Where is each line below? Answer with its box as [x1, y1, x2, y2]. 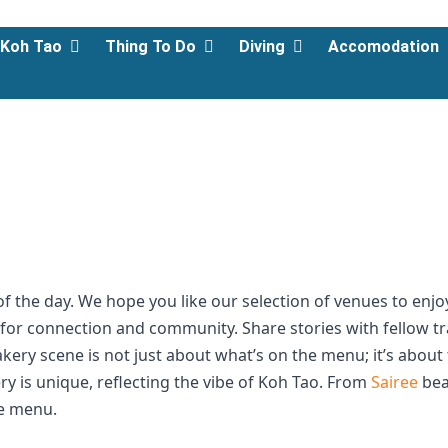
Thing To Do [105, 37, 197, 56]
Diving [239, 37, 286, 56]
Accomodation [328, 37, 440, 56]
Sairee [371, 371, 418, 393]
